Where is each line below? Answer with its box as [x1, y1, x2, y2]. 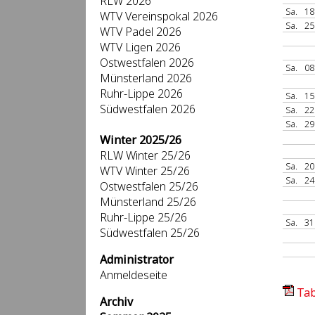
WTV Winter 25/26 [100, 163, 190, 179]
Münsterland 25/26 [100, 194, 196, 210]
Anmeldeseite [100, 267, 167, 283]
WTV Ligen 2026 [100, 39, 181, 55]
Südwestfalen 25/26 [100, 225, 200, 240]
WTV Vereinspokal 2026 [100, 8, 218, 24]
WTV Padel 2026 [100, 24, 181, 39]
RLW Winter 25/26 [100, 148, 191, 163]
